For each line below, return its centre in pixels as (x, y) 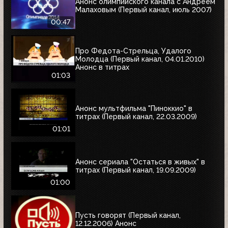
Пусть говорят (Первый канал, (128, 215)
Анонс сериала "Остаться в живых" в (140, 162)
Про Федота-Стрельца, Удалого (133, 51)
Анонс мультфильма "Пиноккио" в (134, 108)
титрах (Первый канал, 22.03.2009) (136, 116)
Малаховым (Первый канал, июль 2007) (144, 9)
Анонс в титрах (102, 67)
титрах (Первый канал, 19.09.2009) (136, 170)
